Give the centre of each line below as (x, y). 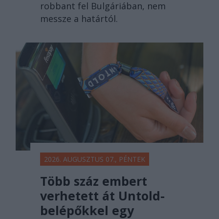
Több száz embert (94, 181)
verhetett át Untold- (102, 195)
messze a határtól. (79, 19)
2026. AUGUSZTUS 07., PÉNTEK (95, 159)
